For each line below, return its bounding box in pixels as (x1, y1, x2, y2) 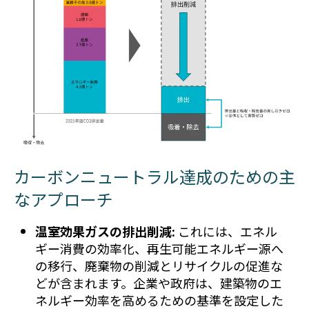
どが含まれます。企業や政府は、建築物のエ (34, 274, 282, 292)
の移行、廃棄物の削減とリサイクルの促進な (34, 257, 283, 275)
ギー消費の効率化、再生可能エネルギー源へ (34, 239, 283, 258)
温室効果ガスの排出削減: (34, 222, 175, 241)
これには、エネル (175, 222, 277, 241)
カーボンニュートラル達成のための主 (14, 164, 295, 189)
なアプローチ (14, 187, 113, 212)
